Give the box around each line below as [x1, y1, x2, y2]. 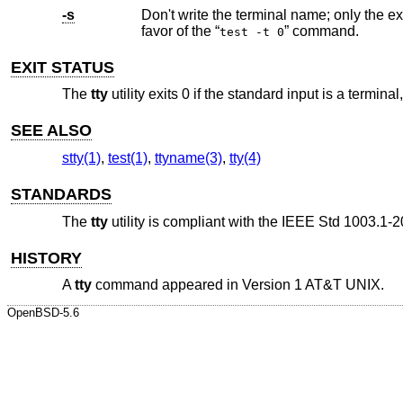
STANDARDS [11, 184, 112, 203]
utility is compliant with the [107, 213, 282, 229]
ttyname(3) [154, 149, 222, 166]
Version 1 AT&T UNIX [241, 277, 381, 293]
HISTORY [11, 248, 83, 267]
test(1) [107, 149, 148, 166]
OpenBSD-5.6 [7, 306, 79, 320]
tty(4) [228, 149, 261, 166]
